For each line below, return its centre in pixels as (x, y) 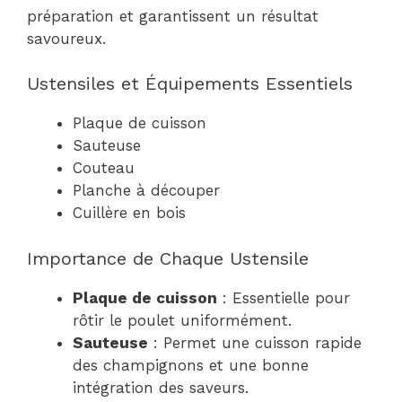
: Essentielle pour (284, 297)
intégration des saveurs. (161, 387)
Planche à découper (146, 190)
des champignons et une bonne (191, 365)
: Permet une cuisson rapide (255, 342)
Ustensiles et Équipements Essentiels (190, 83)
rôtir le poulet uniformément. (182, 320)
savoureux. (66, 38)
